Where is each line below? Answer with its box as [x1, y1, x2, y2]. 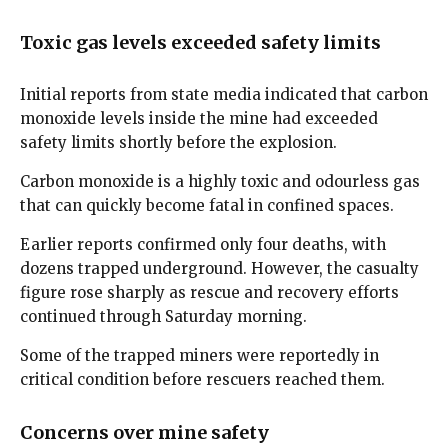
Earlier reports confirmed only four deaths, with [20, 234, 386, 254]
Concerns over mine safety [20, 420, 269, 444]
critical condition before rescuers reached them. [20, 369, 385, 389]
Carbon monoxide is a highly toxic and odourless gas [20, 171, 420, 191]
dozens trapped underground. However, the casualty [20, 258, 419, 278]
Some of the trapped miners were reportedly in [20, 345, 379, 365]
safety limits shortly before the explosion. [20, 132, 337, 152]
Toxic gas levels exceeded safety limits [20, 30, 381, 54]
